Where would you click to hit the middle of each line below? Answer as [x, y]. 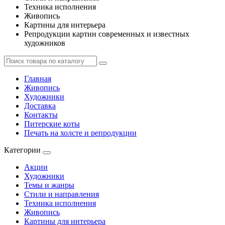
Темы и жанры [49, 185]
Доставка [40, 106]
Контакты [41, 115]
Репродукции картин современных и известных [107, 34]
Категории [22, 150]
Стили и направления [62, 194]
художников [45, 43]
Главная [38, 79]
